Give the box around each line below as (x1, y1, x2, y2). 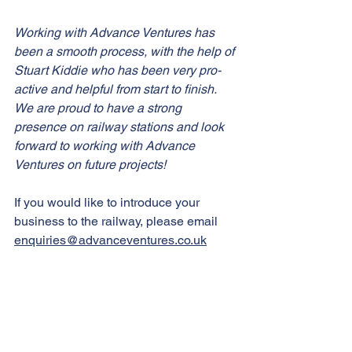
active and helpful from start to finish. (14, 82, 219, 97)
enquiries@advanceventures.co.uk (14, 233, 207, 247)
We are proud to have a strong (14, 101, 185, 115)
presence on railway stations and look (14, 119, 227, 134)
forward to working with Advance (14, 138, 198, 153)
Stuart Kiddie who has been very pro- (14, 63, 221, 78)
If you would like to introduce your (14, 195, 203, 210)
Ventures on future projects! (14, 157, 166, 172)
